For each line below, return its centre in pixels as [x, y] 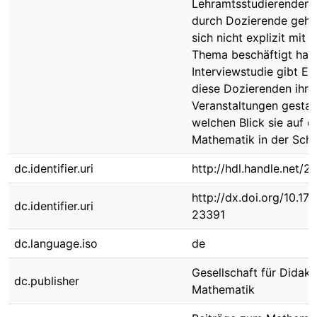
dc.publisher [47, 281]
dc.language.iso [56, 243]
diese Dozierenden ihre [253, 88]
